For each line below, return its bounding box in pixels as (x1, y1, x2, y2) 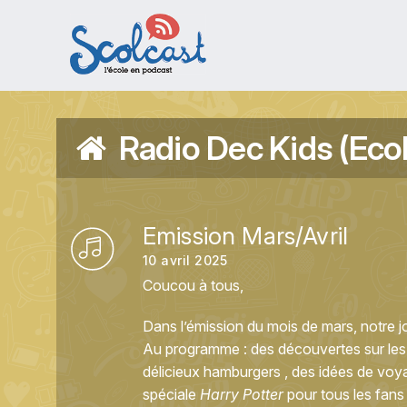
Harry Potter (200, 385, 283, 403)
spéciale (143, 385, 200, 403)
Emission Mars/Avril (143, 222, 349, 250)
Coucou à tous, (143, 276, 243, 294)
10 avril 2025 (143, 253, 228, 268)
